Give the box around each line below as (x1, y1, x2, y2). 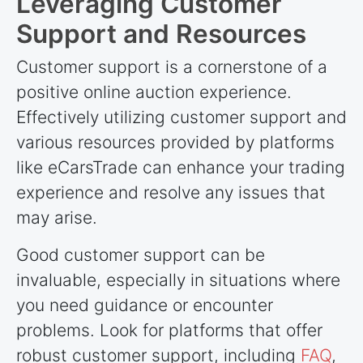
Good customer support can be (16, 245, 265, 266)
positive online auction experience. (16, 82, 292, 103)
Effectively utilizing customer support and (16, 107, 347, 128)
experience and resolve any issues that (16, 182, 326, 203)
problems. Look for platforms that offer (16, 320, 322, 341)
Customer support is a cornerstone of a (16, 57, 327, 78)
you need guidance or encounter (16, 295, 273, 316)
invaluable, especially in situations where (16, 270, 340, 291)
